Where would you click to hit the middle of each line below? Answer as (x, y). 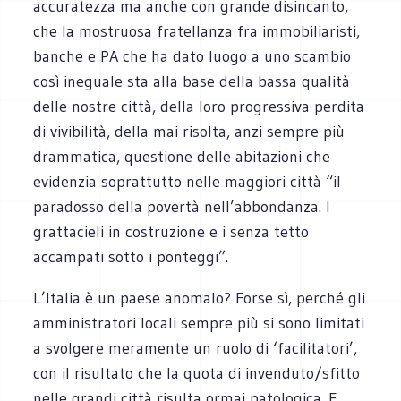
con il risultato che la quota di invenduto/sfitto (197, 373)
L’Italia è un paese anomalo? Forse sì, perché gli (200, 298)
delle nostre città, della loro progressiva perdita (199, 106)
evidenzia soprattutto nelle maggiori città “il (188, 181)
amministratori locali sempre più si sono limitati (199, 323)
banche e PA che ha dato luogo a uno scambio (192, 56)
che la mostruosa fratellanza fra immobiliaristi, (197, 31)
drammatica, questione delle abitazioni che (182, 156)
